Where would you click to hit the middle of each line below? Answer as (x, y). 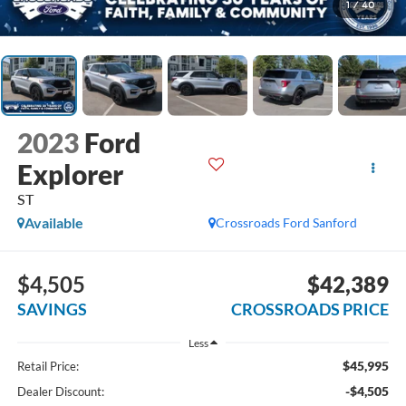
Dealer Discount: (60, 392)
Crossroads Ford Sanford (287, 223)
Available (53, 223)
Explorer (70, 174)
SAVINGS (52, 309)
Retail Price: (48, 367)
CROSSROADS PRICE (310, 309)
